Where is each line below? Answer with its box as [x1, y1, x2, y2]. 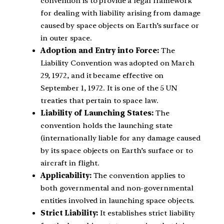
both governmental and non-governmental [40, 183, 194, 193]
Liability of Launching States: [40, 108, 153, 118]
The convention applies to [91, 171, 185, 180]
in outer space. [40, 33, 92, 43]
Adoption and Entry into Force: [40, 46, 159, 55]
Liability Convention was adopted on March [40, 58, 194, 68]
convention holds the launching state [40, 121, 173, 130]
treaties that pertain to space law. [40, 96, 158, 105]
